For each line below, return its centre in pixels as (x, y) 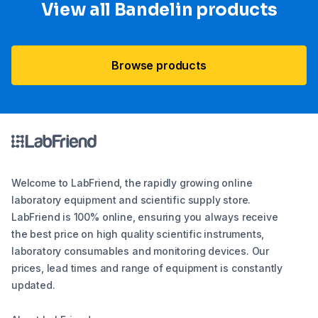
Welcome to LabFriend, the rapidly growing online (132, 183)
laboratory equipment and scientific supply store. (131, 200)
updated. (33, 285)
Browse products (159, 66)
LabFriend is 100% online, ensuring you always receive (145, 217)
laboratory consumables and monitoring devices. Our (141, 251)
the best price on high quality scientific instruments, (138, 234)
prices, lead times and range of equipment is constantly (147, 268)
